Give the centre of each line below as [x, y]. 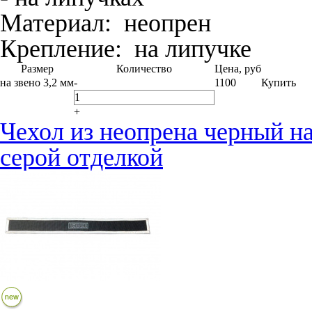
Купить [279, 83]
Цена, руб [238, 69]
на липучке [187, 49]
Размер [37, 69]
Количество [144, 69]
